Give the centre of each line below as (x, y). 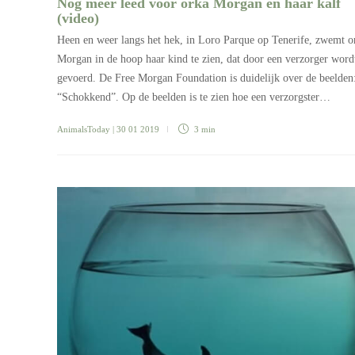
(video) (80, 18)
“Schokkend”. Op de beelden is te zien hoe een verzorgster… (194, 97)
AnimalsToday (84, 129)
